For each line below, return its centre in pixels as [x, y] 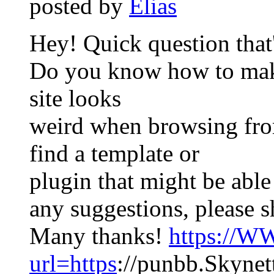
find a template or [114, 153]
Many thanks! [99, 235]
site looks [75, 98]
